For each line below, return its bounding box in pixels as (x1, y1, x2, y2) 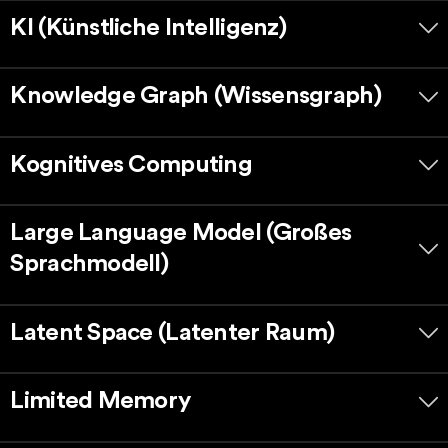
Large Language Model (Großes (10, 221, 352, 246)
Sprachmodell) (10, 252, 169, 277)
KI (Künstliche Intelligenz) (10, 15, 286, 40)
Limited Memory (10, 389, 191, 414)
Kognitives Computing (10, 152, 252, 177)
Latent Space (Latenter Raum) (10, 320, 335, 345)
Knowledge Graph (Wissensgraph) (10, 84, 381, 109)
